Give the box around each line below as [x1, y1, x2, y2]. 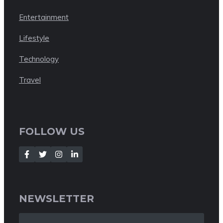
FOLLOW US [19, 125, 85, 137]
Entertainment [19, 12, 69, 22]
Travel [19, 75, 41, 85]
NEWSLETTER [19, 192, 94, 205]
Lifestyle [19, 33, 49, 43]
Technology [19, 54, 59, 64]
